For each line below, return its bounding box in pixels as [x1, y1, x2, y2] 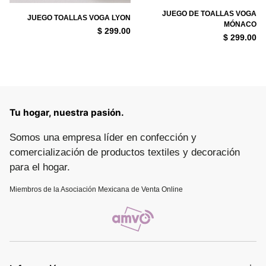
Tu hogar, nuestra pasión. [9, 107, 124, 119]
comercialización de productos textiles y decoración [9, 147, 240, 159]
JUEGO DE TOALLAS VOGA [162, 9, 256, 18]
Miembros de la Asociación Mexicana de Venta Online [9, 185, 183, 194]
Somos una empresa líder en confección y [9, 132, 197, 144]
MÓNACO [224, 20, 256, 29]
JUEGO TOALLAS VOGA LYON [27, 14, 131, 23]
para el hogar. [9, 161, 70, 173]
